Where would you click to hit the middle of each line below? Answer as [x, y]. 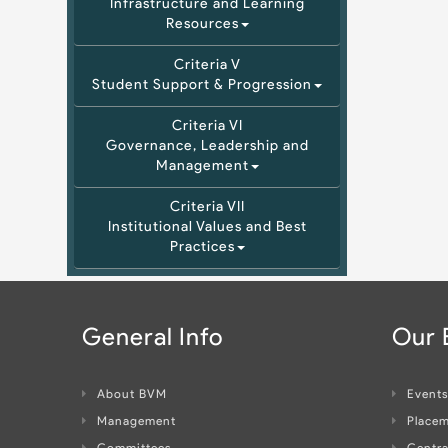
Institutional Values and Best [207, 227]
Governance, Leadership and [207, 146]
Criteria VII [207, 207]
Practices [202, 247]
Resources [202, 24]
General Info [153, 339]
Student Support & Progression [202, 85]
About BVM [132, 395]
